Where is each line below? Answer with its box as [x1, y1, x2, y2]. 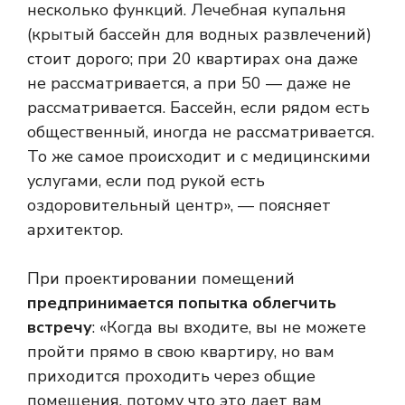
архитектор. [27, 218, 123, 240]
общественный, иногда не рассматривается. [27, 120, 374, 143]
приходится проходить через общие [27, 364, 316, 387]
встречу [27, 316, 92, 338]
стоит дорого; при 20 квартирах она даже [27, 47, 358, 70]
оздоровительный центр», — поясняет [27, 193, 331, 216]
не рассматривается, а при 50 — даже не [27, 71, 351, 94]
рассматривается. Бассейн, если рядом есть [27, 96, 370, 118]
